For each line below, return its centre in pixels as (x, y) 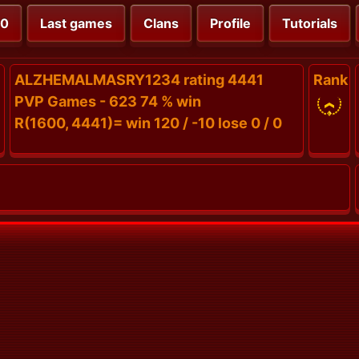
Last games (76, 24)
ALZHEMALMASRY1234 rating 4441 (139, 80)
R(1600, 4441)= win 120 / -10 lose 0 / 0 (148, 123)
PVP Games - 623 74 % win (108, 102)
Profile (230, 24)
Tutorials (310, 24)
